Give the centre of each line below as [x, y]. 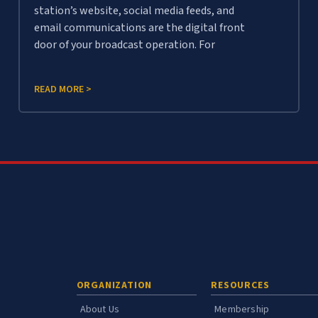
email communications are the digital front [140, 28]
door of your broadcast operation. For [125, 45]
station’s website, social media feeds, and [135, 11]
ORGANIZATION [114, 286]
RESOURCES [240, 286]
